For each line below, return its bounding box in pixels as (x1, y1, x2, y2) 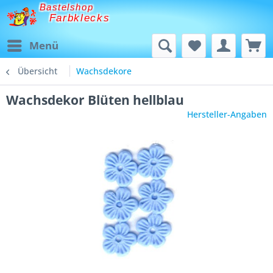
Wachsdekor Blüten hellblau (6, 91, 184, 108)
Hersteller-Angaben (187, 108, 267, 120)
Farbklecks (49, 12, 110, 24)
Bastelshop (39, 2, 94, 13)
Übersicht (18, 65, 57, 77)
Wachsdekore (76, 65, 132, 77)
